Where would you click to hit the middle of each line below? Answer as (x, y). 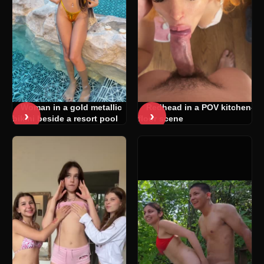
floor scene (161, 119)
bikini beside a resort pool (65, 119)
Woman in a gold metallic (71, 108)
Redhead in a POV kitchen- (200, 108)
